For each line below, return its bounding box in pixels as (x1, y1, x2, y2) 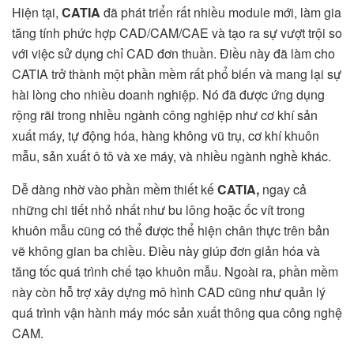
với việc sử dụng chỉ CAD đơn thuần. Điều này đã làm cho (12, 43, 335, 62)
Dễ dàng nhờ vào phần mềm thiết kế (12, 179, 217, 198)
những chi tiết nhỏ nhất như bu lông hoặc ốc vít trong (12, 200, 305, 219)
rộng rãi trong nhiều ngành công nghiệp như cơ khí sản (12, 105, 318, 124)
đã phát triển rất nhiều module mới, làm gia (104, 2, 341, 21)
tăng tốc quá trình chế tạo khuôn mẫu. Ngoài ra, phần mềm (12, 262, 338, 281)
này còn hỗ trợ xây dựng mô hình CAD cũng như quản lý (12, 282, 326, 301)
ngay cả (259, 179, 307, 198)
